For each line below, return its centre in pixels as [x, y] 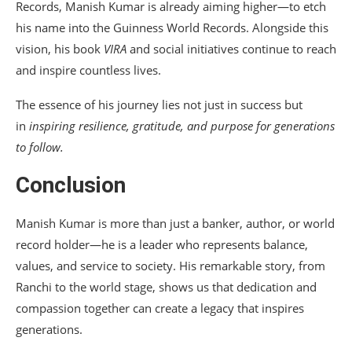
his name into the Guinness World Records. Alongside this [172, 28]
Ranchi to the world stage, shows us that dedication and [166, 287]
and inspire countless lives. [88, 70]
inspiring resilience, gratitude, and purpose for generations [182, 126]
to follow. [40, 147]
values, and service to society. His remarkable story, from [170, 266]
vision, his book [60, 49]
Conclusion [71, 185]
